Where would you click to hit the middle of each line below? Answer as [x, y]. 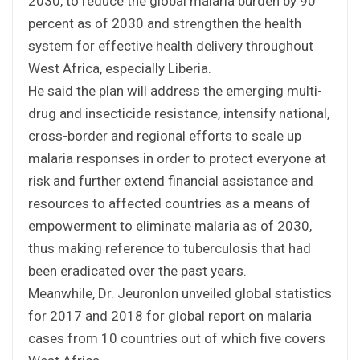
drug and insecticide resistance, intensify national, [179, 113]
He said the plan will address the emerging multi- [175, 90]
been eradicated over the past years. [137, 270]
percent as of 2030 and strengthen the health [165, 23]
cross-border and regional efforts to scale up [165, 135]
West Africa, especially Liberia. [120, 68]
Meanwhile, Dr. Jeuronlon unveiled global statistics [180, 293]
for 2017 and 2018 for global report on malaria [170, 315]
